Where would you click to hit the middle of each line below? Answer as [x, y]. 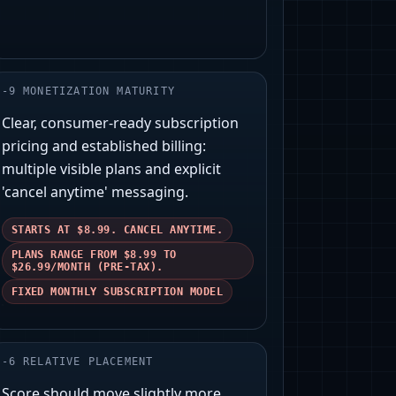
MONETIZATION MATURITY [99, 91]
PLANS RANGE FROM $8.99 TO [94, 255]
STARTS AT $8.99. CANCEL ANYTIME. [117, 230]
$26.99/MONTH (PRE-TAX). [87, 267]
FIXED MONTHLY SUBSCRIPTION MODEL [117, 292]
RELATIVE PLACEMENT [88, 362]
